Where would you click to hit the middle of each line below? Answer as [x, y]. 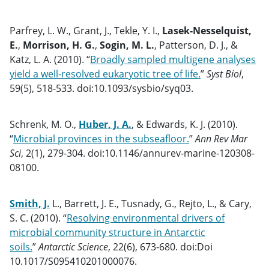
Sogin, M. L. [127, 45]
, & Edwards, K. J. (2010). [185, 124]
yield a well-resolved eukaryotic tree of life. [105, 74]
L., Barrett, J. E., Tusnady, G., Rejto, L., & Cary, [151, 204]
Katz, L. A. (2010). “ [50, 59]
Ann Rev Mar [221, 139]
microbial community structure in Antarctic [107, 232]
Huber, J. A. [105, 124]
